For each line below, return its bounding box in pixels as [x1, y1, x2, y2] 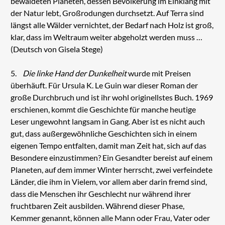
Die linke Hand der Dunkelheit [22, 68, 127, 78]
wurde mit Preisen [126, 68, 191, 78]
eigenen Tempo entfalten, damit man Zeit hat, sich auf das [10, 140, 206, 150]
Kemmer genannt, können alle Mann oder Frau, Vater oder [10, 212, 210, 222]
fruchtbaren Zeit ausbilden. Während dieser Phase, [10, 200, 184, 210]
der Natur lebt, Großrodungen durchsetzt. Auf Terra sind [10, 8, 204, 18]
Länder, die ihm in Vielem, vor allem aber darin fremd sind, [10, 176, 207, 186]
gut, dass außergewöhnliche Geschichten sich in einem [10, 128, 197, 138]
